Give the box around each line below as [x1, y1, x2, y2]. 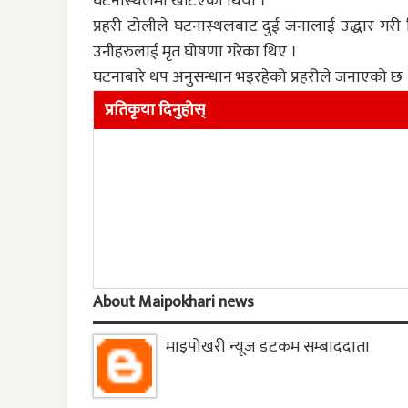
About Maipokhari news [93, 289, 254, 317]
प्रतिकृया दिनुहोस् [105, 97, 205, 125]
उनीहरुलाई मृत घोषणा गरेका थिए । [93, 38, 297, 66]
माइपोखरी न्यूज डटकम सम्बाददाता [166, 333, 370, 362]
